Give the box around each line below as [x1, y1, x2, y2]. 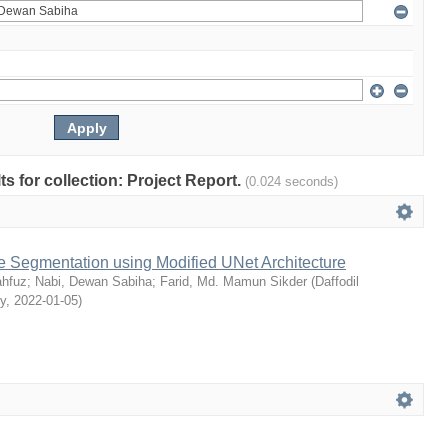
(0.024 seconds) [245, 174, 338, 189]
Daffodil [315, 274, 359, 289]
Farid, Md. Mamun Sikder [160, 274, 307, 289]
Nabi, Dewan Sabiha [35, 274, 152, 289]
